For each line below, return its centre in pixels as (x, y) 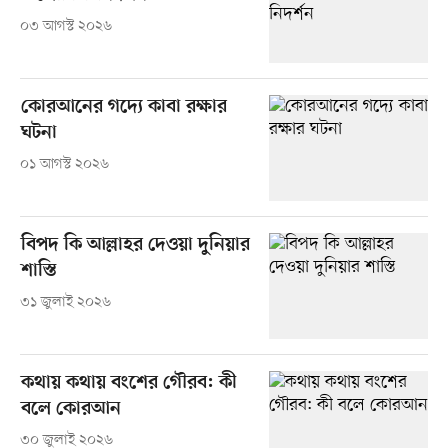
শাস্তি (38, 272)
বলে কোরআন (70, 410)
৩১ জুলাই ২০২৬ (65, 303)
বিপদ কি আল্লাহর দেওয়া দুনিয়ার (135, 246)
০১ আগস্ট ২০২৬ (64, 165)
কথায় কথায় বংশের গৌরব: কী (128, 384)
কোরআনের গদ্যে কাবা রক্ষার (123, 108)
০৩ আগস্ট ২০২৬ (65, 27)
